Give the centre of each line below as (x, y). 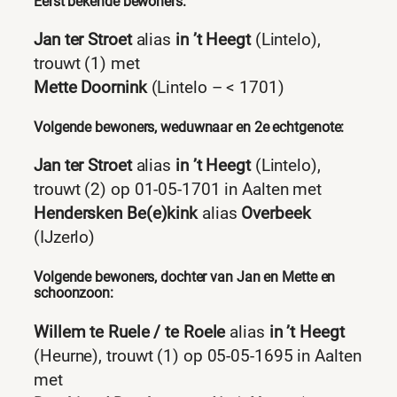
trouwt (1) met (87, 64)
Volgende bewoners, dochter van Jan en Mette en (185, 277)
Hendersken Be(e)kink (116, 214)
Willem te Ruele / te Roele (130, 332)
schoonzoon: (74, 293)
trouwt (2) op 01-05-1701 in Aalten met (178, 190)
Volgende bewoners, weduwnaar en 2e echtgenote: (189, 127)
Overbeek (276, 214)
